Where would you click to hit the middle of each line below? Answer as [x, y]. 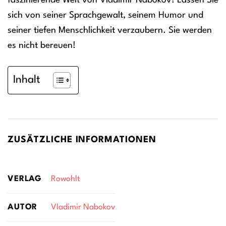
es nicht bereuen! [42, 46]
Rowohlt [65, 179]
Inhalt [27, 80]
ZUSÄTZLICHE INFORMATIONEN [82, 140]
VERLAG [25, 179]
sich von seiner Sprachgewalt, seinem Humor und [105, 16]
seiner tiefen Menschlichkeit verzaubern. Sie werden [110, 31]
